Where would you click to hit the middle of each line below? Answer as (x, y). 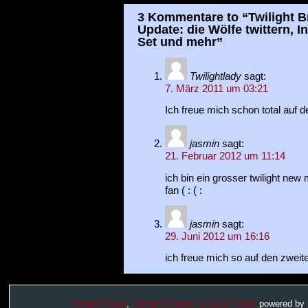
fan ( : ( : (183, 190)
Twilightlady (215, 76)
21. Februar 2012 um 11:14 (225, 156)
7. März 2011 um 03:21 (216, 88)
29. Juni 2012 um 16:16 (217, 237)
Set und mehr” (180, 42)
